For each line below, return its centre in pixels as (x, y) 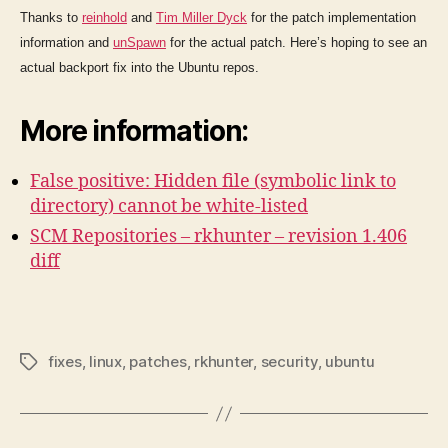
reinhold (104, 17)
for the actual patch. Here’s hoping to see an (296, 42)
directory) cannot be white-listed (169, 206)
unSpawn (139, 42)
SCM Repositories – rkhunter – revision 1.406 (218, 236)
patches (158, 362)
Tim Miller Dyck (201, 17)
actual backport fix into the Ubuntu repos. (139, 67)
